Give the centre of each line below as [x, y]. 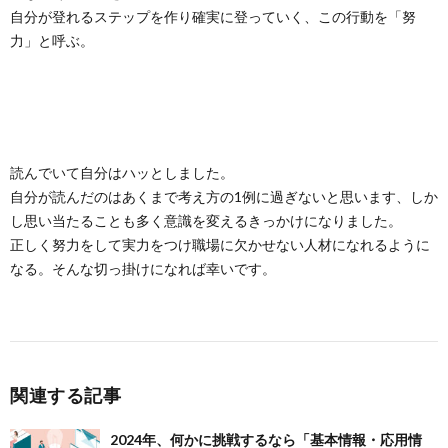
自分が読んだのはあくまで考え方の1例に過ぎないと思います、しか [224, 196]
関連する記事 [65, 395]
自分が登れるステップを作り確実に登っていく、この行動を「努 [213, 16]
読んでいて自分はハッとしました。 [122, 172]
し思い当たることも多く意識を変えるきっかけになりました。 [206, 220]
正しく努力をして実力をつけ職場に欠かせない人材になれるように [220, 244]
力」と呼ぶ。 [52, 40]
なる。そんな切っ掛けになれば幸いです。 [143, 268]
